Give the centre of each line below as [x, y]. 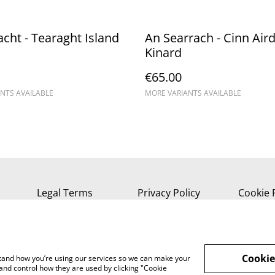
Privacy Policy [169, 193]
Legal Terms [65, 193]
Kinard [163, 52]
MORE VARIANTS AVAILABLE [193, 93]
